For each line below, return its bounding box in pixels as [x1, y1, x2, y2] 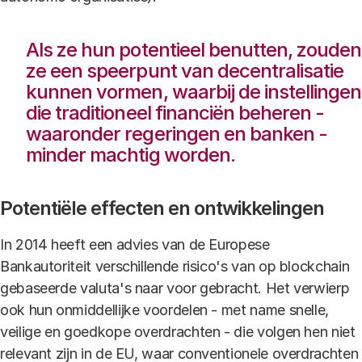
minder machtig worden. [26, 143, 235, 166]
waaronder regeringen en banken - [26, 122, 328, 145]
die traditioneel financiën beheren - [26, 101, 325, 124]
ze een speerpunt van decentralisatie [26, 59, 344, 82]
